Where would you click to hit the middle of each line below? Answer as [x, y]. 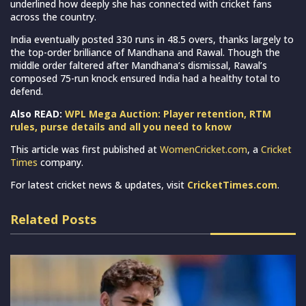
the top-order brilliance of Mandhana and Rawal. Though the [145, 52]
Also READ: [38, 113]
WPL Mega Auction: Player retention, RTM [168, 113]
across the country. [53, 16]
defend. [27, 91]
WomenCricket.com [204, 149]
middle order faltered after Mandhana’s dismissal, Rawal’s [139, 65]
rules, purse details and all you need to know [121, 126]
